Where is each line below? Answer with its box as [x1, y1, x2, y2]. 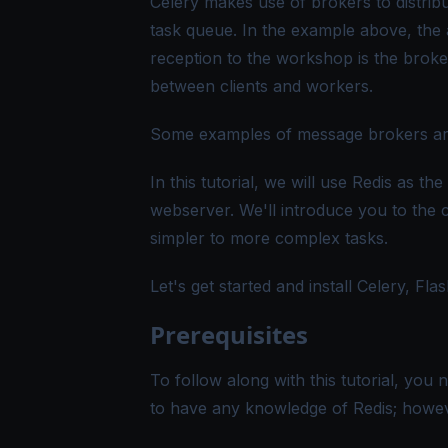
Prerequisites [150, 317, 308, 351]
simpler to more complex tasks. [150, 227, 388, 248]
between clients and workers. [150, 75, 373, 96]
